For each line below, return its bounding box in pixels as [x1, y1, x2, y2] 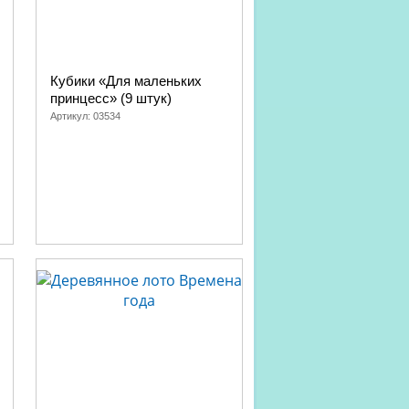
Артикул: [50, 110, 93, 121]
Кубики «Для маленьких [50, 73, 202, 89]
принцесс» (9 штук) [50, 90, 172, 106]
